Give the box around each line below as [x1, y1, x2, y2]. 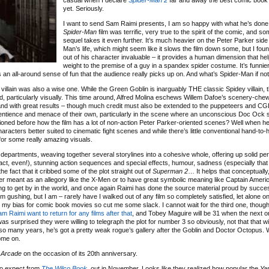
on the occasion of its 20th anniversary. [22, 250, 138, 257]
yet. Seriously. [63, 5, 104, 12]
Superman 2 [153, 168, 188, 175]
